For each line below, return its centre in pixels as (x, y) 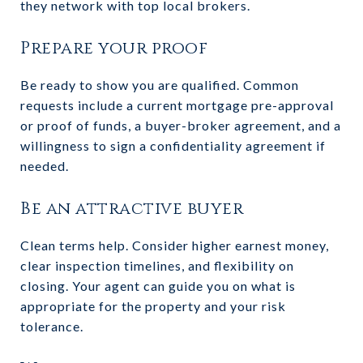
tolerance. (52, 326)
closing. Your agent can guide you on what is (158, 285)
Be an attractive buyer (132, 209)
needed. (45, 165)
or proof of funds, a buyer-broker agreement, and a (181, 125)
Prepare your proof (114, 48)
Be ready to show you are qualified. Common (160, 84)
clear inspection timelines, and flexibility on (157, 265)
